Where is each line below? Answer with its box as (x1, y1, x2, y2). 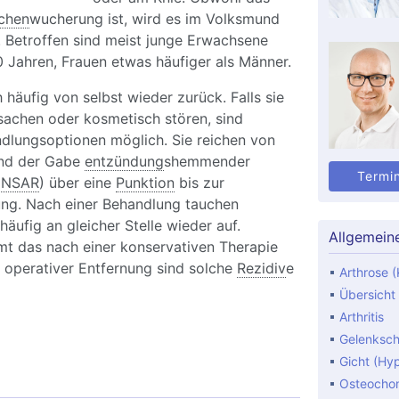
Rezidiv (236, 259, 286, 278)
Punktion (115, 174, 175, 192)
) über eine (38, 174, 116, 192)
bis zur (174, 174, 224, 192)
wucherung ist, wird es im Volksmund (28, 10, 280, 28)
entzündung (84, 152, 164, 171)
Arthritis (338, 309, 384, 325)
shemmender (163, 152, 250, 171)
